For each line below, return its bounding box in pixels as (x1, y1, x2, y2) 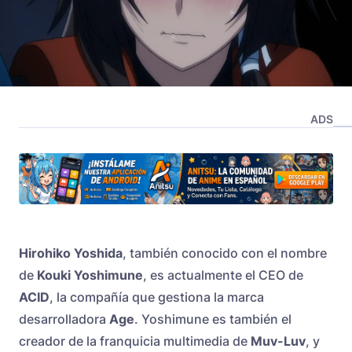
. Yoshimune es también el (134, 311, 291, 328)
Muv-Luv (251, 333, 306, 350)
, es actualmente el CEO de (143, 267, 303, 284)
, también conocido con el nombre (123, 245, 327, 262)
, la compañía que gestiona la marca (49, 289, 264, 306)
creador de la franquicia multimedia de (19, 333, 251, 350)
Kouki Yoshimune (37, 267, 143, 284)
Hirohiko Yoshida (19, 245, 123, 262)
